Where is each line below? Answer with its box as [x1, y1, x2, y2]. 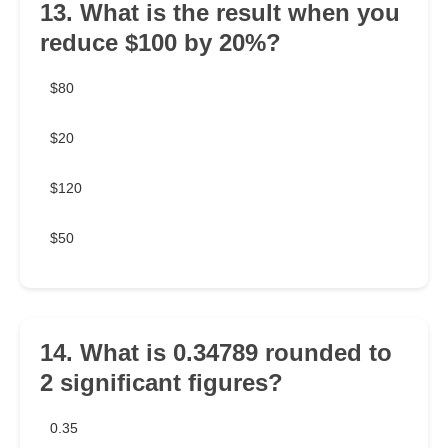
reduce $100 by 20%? [40, 29, 281, 57]
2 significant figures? [40, 369, 283, 397]
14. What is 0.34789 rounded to [40, 339, 392, 367]
